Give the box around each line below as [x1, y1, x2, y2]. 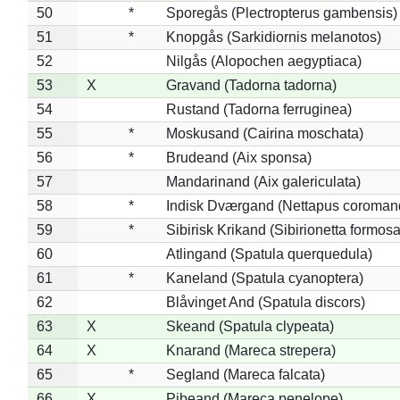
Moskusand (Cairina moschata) [165, 125, 363, 141]
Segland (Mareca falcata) [165, 366, 325, 382]
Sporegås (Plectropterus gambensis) [165, 4, 397, 21]
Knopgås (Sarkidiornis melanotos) [165, 29, 381, 45]
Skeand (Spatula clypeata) [165, 318, 334, 334]
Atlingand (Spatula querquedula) [165, 246, 372, 262]
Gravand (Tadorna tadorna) [165, 77, 337, 93]
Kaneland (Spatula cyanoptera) [165, 270, 363, 286]
